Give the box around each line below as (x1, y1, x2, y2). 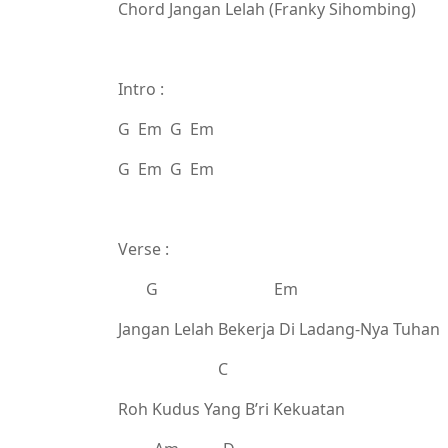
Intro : (118, 78, 164, 100)
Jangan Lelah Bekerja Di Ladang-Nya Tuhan (118, 318, 440, 340)
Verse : (118, 238, 169, 260)
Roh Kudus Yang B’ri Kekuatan (118, 398, 345, 420)
